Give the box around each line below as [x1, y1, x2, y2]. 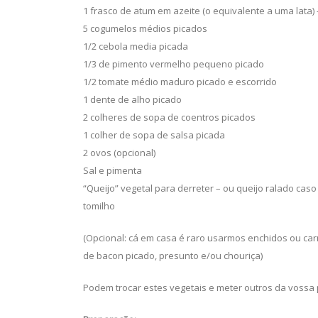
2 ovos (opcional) [83, 146, 155, 159]
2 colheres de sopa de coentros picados [83, 111, 256, 124]
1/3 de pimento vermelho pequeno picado [83, 57, 264, 70]
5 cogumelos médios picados [83, 22, 207, 35]
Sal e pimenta [83, 164, 142, 177]
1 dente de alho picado [83, 93, 182, 106]
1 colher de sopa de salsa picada [83, 128, 225, 141]
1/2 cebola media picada [83, 40, 188, 53]
